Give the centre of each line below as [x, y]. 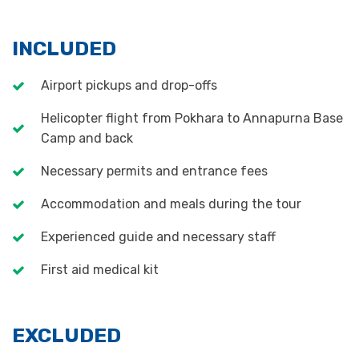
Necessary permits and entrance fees [154, 171]
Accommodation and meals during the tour [171, 204]
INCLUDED [64, 48]
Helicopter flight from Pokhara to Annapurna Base [192, 118]
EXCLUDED [67, 335]
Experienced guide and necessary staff [158, 237]
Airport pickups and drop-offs [129, 85]
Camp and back [87, 138]
